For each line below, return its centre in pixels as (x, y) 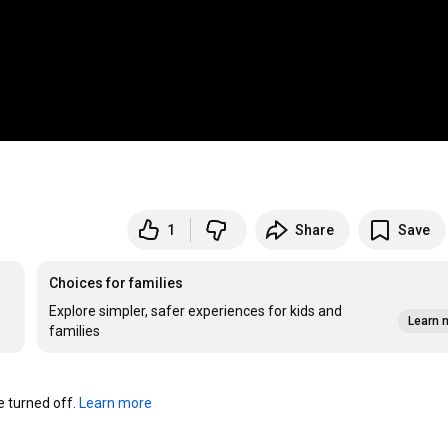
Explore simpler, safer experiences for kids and (196, 311)
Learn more (116, 403)
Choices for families (116, 283)
